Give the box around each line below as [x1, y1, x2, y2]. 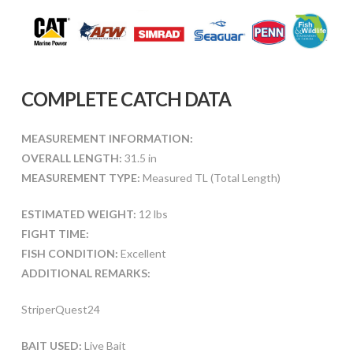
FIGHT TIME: [20, 226, 89, 240]
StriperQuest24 [20, 302, 100, 316]
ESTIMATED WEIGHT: [20, 206, 136, 221]
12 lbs [136, 206, 168, 221]
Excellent [117, 246, 166, 260]
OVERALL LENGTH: [20, 150, 122, 165]
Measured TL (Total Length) [139, 170, 281, 184]
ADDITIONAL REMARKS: [20, 266, 150, 280]
